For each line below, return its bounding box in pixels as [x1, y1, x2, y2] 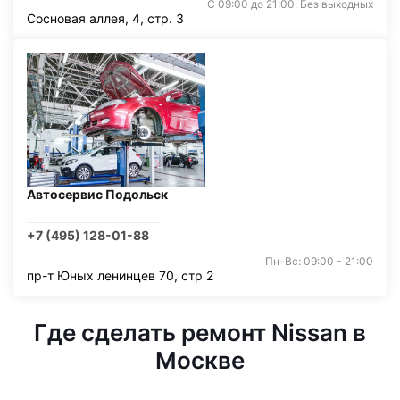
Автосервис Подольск [27, 187, 168, 202]
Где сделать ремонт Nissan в [34, 319, 366, 346]
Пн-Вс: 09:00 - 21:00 [265, 254, 373, 268]
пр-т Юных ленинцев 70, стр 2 [27, 268, 213, 283]
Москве [155, 346, 245, 374]
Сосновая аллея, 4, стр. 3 [27, 11, 184, 26]
